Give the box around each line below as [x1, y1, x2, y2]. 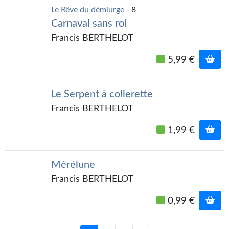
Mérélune [51, 159, 95, 170]
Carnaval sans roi [51, 18, 127, 29]
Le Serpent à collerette [51, 88, 153, 99]
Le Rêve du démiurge [51, 6, 124, 14]
